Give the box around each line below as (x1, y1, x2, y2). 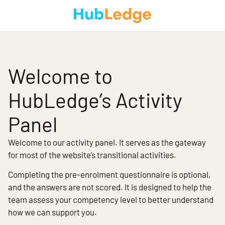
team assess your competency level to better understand (8, 194, 213, 205)
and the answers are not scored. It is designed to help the (8, 182, 211, 192)
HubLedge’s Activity (8, 87, 182, 112)
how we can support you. (8, 207, 98, 217)
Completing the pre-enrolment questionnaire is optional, (8, 169, 210, 180)
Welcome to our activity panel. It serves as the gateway (8, 137, 206, 147)
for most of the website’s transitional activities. (8, 150, 178, 160)
